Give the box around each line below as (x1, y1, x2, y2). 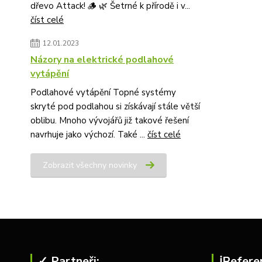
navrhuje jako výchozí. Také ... (30, 129, 147, 140)
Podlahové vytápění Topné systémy (30, 87, 176, 98)
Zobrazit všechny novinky (43, 160, 137, 171)
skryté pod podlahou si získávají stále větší (30, 101, 200, 112)
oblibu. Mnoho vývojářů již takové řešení (30, 115, 189, 126)
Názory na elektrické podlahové (30, 53, 174, 66)
